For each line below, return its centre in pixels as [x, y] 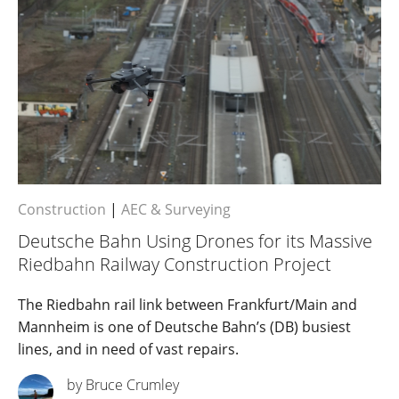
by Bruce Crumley [123, 385]
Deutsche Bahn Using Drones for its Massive [195, 241]
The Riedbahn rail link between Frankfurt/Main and [187, 305]
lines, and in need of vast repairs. [128, 350]
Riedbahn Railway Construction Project [175, 265]
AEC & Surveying [176, 210]
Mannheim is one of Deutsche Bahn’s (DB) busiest [184, 327]
